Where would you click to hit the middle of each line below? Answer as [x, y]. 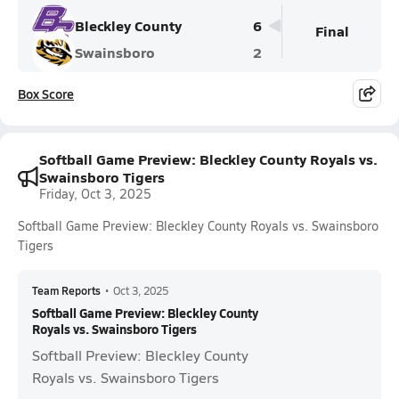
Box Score [46, 94]
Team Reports [66, 290]
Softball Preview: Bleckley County [140, 355]
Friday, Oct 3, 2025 [95, 194]
